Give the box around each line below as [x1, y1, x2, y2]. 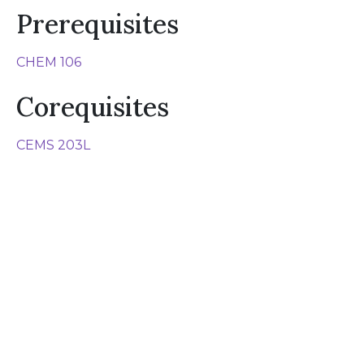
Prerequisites [16, 7, 180, 41]
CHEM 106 [16, 54, 82, 70]
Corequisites [16, 90, 170, 123]
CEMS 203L [16, 137, 91, 153]
